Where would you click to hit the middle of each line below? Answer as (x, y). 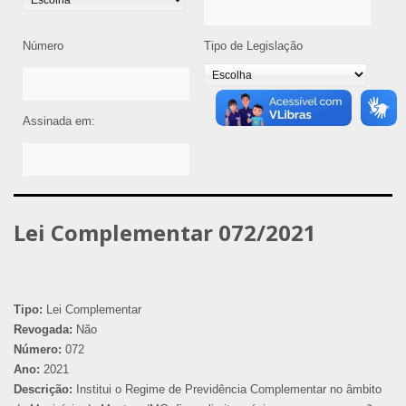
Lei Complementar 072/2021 (165, 232)
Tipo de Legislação (253, 45)
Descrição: (43, 389)
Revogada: (43, 329)
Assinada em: (59, 121)
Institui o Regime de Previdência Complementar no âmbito (227, 389)
